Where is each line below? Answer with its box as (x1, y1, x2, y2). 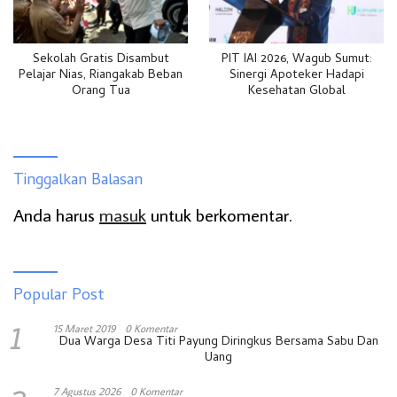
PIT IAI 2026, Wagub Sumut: (221, 49, 372, 70)
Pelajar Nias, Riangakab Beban (19, 65, 183, 86)
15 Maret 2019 (53, 321, 116, 335)
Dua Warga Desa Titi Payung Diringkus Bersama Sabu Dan (58, 331, 378, 353)
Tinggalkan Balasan (13, 167, 143, 194)
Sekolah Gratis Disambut (32, 49, 169, 70)
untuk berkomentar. (146, 202, 292, 226)
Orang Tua (71, 81, 130, 102)
